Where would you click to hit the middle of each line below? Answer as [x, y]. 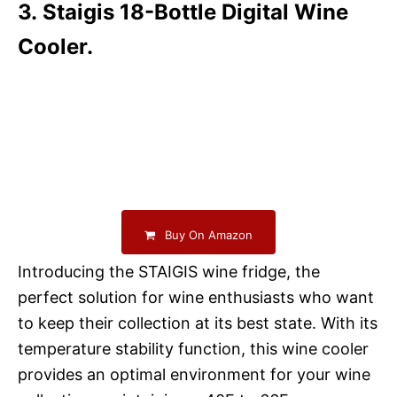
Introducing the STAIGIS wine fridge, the [169, 272]
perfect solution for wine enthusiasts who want [196, 297]
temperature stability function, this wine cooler [193, 349]
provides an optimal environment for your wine [194, 374]
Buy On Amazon [207, 234]
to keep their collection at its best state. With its [198, 323]
